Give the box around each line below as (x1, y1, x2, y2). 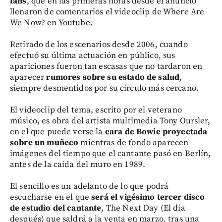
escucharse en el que (10, 192, 92, 203)
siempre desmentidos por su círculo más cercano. (10, 83, 199, 94)
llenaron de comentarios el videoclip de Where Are (10, 6, 205, 17)
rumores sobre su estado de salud (44, 72, 180, 83)
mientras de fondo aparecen (78, 137, 189, 148)
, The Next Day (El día (101, 203, 185, 214)
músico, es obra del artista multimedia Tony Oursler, (10, 115, 210, 126)
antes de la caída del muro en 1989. (10, 159, 146, 170)
